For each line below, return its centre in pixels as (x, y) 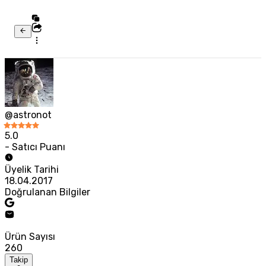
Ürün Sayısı (30, 237)
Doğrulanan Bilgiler (47, 192)
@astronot (28, 115)
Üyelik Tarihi (32, 170)
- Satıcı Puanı (35, 147)
